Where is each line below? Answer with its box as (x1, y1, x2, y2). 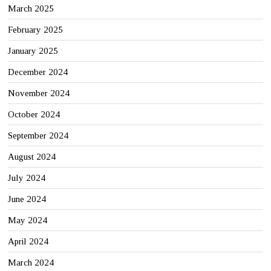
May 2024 (8, 215, 48, 225)
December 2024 (8, 67, 68, 77)
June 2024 (8, 194, 47, 204)
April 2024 (8, 236, 49, 246)
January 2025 (8, 45, 59, 56)
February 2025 (8, 24, 64, 34)
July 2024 (8, 172, 46, 183)
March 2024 (8, 257, 54, 267)
